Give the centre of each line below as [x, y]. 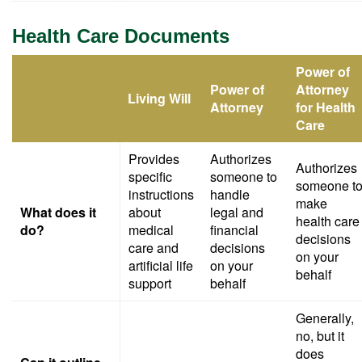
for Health [326, 107]
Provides [154, 159]
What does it [58, 212]
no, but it [320, 336]
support [150, 283]
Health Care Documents [121, 36]
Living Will [159, 98]
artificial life [161, 265]
